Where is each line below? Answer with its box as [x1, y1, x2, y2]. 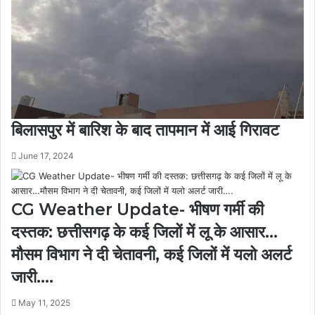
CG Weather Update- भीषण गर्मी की [11, 200, 264, 220]
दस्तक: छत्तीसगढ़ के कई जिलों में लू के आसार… [11, 222, 278, 243]
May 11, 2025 [18, 297, 70, 309]
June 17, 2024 [18, 150, 74, 162]
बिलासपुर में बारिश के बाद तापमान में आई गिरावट [11, 120, 279, 141]
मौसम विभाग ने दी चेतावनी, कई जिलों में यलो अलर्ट [11, 245, 292, 265]
